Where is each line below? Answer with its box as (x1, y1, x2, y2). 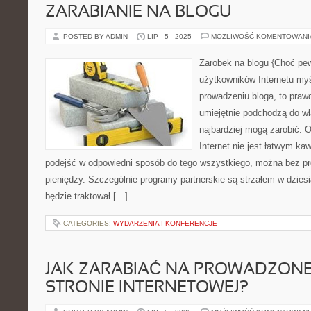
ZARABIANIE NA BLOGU (45, 5, 231, 20)
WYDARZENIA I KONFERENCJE (113, 219, 217, 227)
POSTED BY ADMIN (63, 33, 130, 40)
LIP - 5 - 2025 (147, 33, 192, 40)
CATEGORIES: (63, 219, 113, 227)
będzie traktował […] (45, 191, 128, 201)
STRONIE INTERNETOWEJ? (45, 280, 249, 296)
